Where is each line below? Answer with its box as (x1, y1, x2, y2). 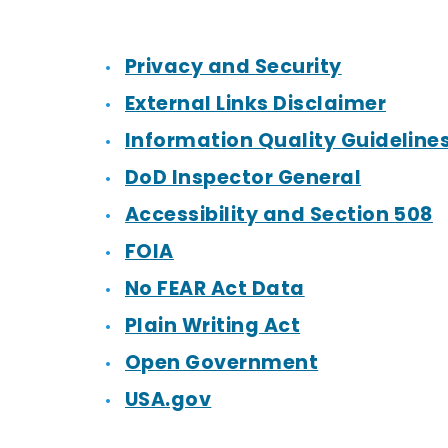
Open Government (125, 349, 319, 376)
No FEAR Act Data (125, 275, 305, 302)
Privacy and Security (125, 53, 342, 80)
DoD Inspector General (125, 164, 362, 191)
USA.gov (125, 386, 212, 413)
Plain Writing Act (125, 312, 301, 339)
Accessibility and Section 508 (125, 201, 433, 228)
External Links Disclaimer (125, 90, 386, 117)
